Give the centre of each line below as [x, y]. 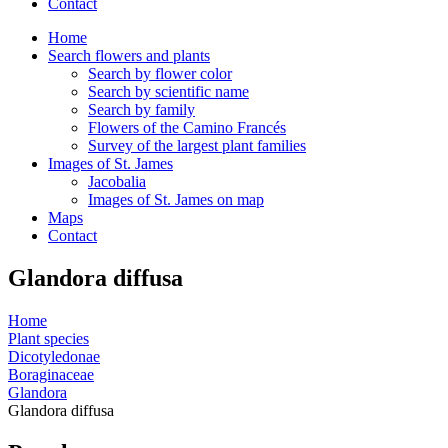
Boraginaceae [51, 374]
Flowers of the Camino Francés [187, 127]
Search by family [141, 109]
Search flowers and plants [129, 55]
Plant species [48, 338]
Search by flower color [160, 73]
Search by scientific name [168, 91]
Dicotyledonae [54, 356]
